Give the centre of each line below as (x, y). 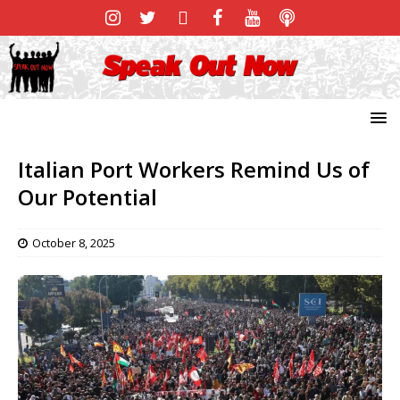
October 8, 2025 (74, 242)
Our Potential (87, 196)
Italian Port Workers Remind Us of (194, 169)
